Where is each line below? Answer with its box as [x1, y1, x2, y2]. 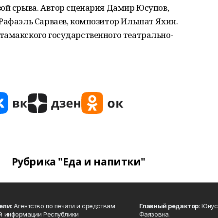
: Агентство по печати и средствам [11, 202, 115, 210]
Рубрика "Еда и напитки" [11, 155, 145, 168]
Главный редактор [139, 202, 199, 210]
